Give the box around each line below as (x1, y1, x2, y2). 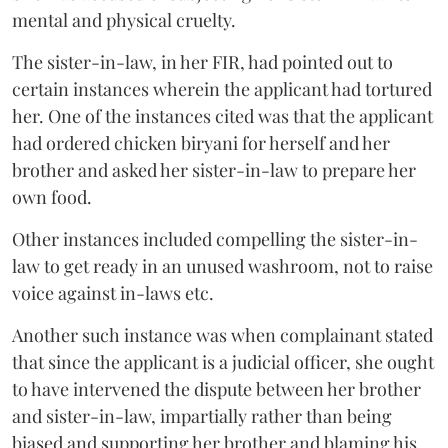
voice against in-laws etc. (12, 280, 214, 305)
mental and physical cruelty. (12, 7, 236, 32)
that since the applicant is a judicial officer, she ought (12, 349, 434, 374)
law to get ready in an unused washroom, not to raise (12, 253, 433, 278)
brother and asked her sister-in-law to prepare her (12, 157, 416, 182)
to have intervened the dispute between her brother (12, 376, 421, 401)
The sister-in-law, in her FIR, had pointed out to (12, 49, 393, 74)
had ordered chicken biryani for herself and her (12, 130, 390, 155)
